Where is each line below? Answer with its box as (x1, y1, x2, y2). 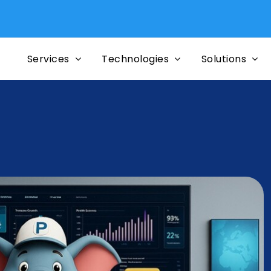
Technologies (102, 51, 169, 66)
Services (27, 51, 70, 66)
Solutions (201, 51, 247, 66)
